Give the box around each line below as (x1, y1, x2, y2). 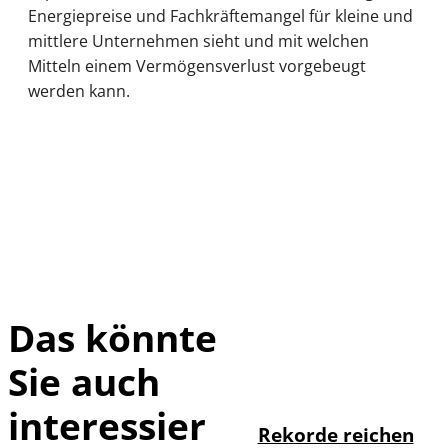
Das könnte (8, 312, 217, 363)
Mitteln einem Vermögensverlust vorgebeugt (28, 55, 366, 78)
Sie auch (8, 356, 160, 407)
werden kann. (28, 80, 130, 103)
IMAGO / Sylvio (313, 359, 384, 374)
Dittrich (313, 369, 350, 384)
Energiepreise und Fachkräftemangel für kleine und (28, 5, 413, 28)
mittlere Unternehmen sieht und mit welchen (28, 30, 369, 53)
